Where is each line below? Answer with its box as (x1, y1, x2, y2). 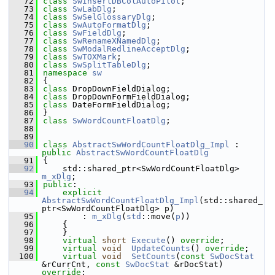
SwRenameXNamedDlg (72, 36, 156, 45)
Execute (131, 236, 166, 245)
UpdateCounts (131, 244, 190, 253)
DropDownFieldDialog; (72, 84, 171, 93)
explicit (63, 188, 102, 197)
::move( (141, 212, 176, 221)
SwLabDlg (72, 4, 112, 14)
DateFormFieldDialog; (72, 100, 171, 109)
